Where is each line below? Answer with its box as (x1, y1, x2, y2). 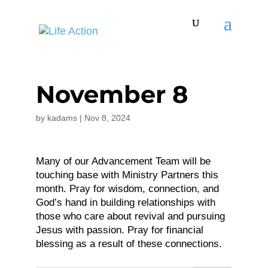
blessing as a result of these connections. (35, 238, 222, 249)
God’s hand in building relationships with (35, 197, 215, 208)
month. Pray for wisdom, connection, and (35, 183, 219, 194)
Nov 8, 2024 (84, 113, 130, 123)
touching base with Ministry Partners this (35, 169, 218, 181)
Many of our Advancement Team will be (35, 156, 211, 167)
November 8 (35, 80, 188, 109)
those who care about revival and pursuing (35, 211, 225, 222)
